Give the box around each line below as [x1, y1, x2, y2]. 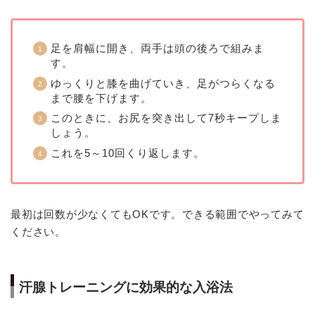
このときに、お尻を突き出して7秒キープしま [51, 112, 282, 124]
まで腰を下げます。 [51, 91, 152, 104]
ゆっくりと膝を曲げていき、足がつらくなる [51, 77, 276, 89]
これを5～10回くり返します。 [51, 146, 205, 159]
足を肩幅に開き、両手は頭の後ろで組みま [51, 42, 264, 55]
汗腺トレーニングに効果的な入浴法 [19, 280, 233, 295]
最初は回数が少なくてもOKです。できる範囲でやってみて [11, 207, 304, 220]
